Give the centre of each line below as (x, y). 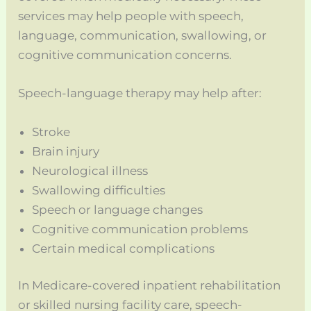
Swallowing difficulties (99, 190)
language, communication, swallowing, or (143, 36)
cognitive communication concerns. (125, 55)
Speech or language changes (118, 209)
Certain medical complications (124, 248)
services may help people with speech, (131, 16)
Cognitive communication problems (140, 229)
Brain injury (66, 151)
